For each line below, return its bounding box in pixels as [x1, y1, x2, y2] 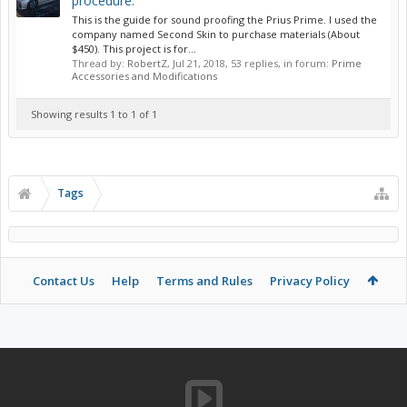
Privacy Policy [269, 273, 350, 289]
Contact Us [32, 273, 94, 289]
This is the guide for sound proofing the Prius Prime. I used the [72, 13, 377, 26]
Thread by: [72, 56, 127, 70]
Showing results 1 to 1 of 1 [31, 107, 157, 121]
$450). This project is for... [72, 42, 196, 55]
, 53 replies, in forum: [225, 56, 332, 70]
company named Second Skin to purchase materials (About [72, 27, 360, 41]
